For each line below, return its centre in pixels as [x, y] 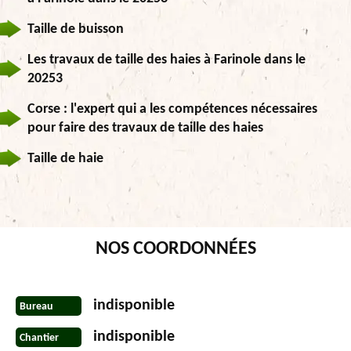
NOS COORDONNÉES [175, 250]
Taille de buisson [76, 30]
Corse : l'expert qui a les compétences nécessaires [172, 110]
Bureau [36, 306]
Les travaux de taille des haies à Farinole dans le [166, 60]
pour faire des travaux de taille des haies [145, 128]
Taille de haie [65, 159]
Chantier [39, 338]
